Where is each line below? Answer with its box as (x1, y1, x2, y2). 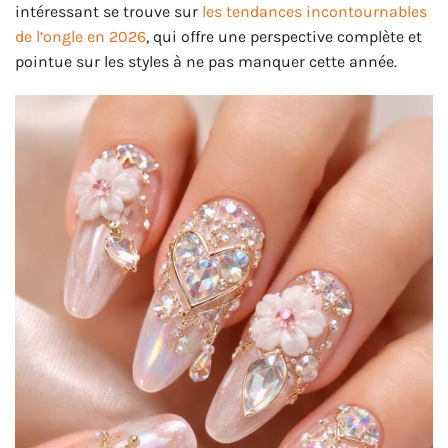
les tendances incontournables (202, 2, 427, 22)
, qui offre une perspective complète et (146, 27, 422, 47)
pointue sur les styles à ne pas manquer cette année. (15, 52, 397, 72)
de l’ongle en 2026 (15, 27, 146, 47)
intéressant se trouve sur (15, 2, 202, 22)
